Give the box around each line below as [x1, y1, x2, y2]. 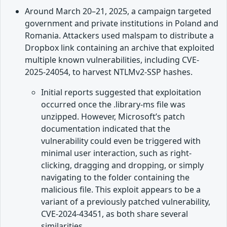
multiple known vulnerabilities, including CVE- [25, 54, 199, 65]
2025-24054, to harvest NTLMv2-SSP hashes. [25, 66, 193, 78]
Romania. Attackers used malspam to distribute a [25, 29, 214, 41]
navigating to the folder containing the [41, 171, 190, 183]
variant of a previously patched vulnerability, [41, 196, 210, 207]
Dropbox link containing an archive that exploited [25, 42, 214, 53]
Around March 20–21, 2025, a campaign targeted [25, 5, 211, 17]
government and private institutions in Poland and [25, 17, 218, 29]
